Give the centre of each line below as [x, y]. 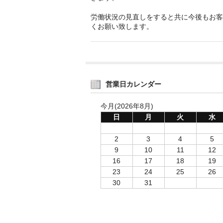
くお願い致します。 [122, 26]
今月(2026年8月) [127, 106]
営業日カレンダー [133, 84]
